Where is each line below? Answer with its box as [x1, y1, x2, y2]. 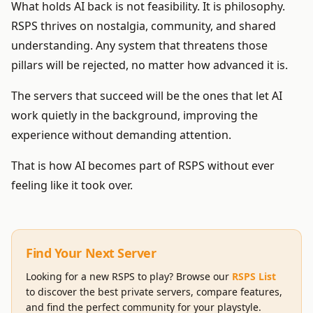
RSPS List [232, 270, 276, 283]
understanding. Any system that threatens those [11, 38, 268, 53]
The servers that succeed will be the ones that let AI [11, 89, 282, 103]
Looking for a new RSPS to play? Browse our [26, 270, 229, 283]
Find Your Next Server [26, 245, 156, 261]
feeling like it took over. [11, 178, 133, 193]
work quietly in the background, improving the [11, 108, 258, 123]
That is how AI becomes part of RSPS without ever [11, 159, 275, 173]
